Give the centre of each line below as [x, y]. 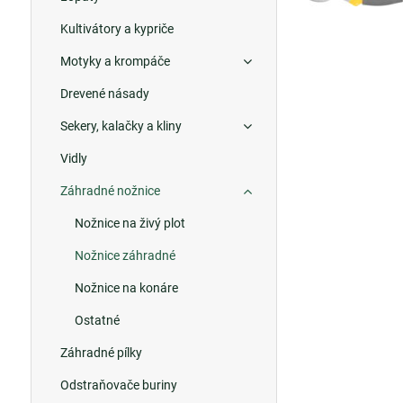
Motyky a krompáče [115, 61]
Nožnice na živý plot [130, 223]
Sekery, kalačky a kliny [121, 126]
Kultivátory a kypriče [116, 29]
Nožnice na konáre [126, 288]
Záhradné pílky [101, 353]
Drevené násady [104, 94]
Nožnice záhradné [125, 255]
